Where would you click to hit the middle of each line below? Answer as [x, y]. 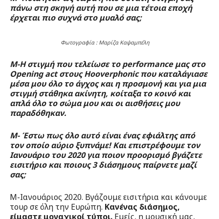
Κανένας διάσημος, [142, 207]
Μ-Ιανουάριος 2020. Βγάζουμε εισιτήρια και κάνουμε [108, 197]
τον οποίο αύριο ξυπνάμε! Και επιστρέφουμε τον [105, 145]
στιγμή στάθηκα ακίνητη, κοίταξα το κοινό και [100, 94]
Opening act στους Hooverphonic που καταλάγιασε [109, 74]
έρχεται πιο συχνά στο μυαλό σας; [76, 18]
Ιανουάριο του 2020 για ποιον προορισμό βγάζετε [106, 155]
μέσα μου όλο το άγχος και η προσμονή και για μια [108, 84]
